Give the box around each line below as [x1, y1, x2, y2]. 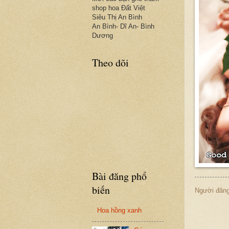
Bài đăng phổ [92, 169, 147, 183]
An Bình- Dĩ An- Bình [92, 22, 154, 30]
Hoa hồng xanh [97, 207, 142, 215]
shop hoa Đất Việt [92, 4, 145, 12]
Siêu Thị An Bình [92, 13, 142, 21]
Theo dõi [92, 56, 129, 70]
